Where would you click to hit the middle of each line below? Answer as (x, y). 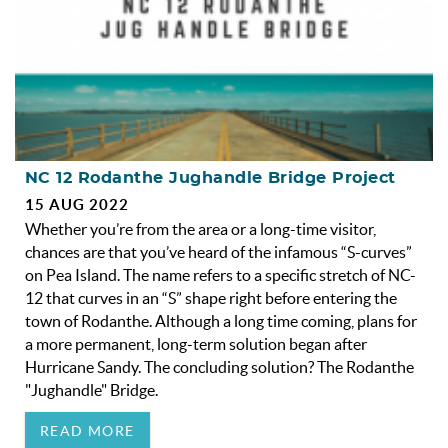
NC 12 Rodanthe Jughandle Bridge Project (210, 178)
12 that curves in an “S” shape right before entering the (211, 298)
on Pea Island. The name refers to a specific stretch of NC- (220, 275)
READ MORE (87, 431)
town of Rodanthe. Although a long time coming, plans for (221, 321)
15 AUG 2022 (77, 205)
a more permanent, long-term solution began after (196, 344)
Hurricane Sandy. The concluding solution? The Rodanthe (219, 367)
